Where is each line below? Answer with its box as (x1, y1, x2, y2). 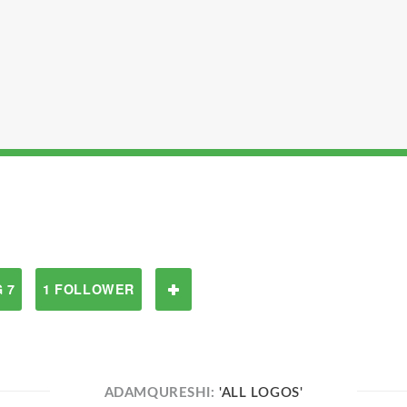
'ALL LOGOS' (219, 386, 303, 400)
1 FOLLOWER (43, 280, 134, 298)
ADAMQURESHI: (104, 386, 220, 400)
